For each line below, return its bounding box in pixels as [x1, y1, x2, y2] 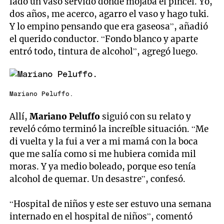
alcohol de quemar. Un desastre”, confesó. [9, 173, 186, 185]
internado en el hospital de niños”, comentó [9, 211, 193, 222]
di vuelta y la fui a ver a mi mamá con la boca [9, 136, 198, 147]
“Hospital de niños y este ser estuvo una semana [9, 198, 212, 210]
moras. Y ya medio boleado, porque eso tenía [9, 161, 196, 172]
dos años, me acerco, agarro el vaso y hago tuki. [9, 8, 209, 19]
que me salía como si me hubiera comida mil [9, 148, 196, 160]
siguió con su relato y [100, 111, 191, 122]
